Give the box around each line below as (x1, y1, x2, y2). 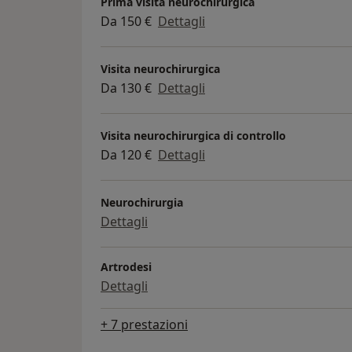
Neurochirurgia (101, 195, 183, 211)
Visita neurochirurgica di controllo (101, 128, 286, 144)
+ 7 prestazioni (101, 315, 188, 333)
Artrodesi (101, 258, 152, 274)
